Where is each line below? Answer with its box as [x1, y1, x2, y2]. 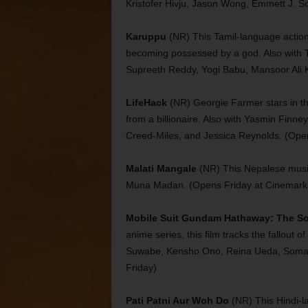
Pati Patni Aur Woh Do [125, 295, 229, 306]
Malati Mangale [125, 163, 197, 174]
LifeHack [125, 97, 167, 108]
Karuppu [125, 31, 166, 42]
